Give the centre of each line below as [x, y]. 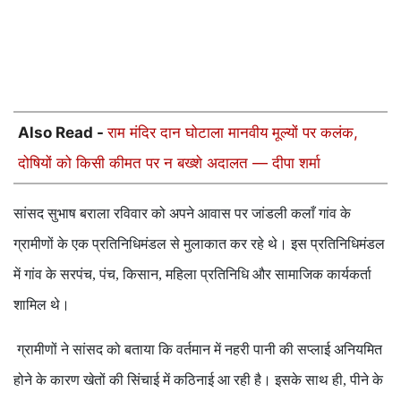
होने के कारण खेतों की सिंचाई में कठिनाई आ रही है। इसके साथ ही [178, 380]
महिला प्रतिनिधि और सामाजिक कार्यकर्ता [269, 274]
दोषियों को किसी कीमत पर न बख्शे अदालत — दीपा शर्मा [169, 163]
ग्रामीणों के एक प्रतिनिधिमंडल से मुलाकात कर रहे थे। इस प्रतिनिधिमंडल [199, 244]
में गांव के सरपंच [53, 274]
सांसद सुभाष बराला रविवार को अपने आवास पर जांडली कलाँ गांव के [182, 213]
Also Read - [63, 133]
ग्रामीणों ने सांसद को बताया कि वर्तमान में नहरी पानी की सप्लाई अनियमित [198, 350]
